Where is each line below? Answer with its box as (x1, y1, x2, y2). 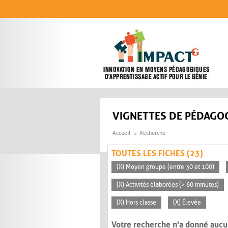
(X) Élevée (173, 199, 201, 207)
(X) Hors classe (117, 199, 156, 207)
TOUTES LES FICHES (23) (111, 149, 203, 159)
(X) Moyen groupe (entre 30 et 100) (117, 163, 214, 171)
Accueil (112, 130, 130, 137)
